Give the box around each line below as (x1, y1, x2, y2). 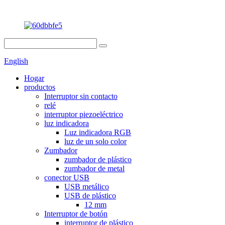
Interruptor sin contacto (44, 92, 118, 100)
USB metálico (64, 182, 109, 191)
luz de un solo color (64, 137, 127, 146)
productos (24, 83, 55, 91)
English (4, 57, 28, 65)
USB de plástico (64, 191, 116, 200)
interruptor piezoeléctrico (44, 110, 123, 119)
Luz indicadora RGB (64, 128, 131, 137)
